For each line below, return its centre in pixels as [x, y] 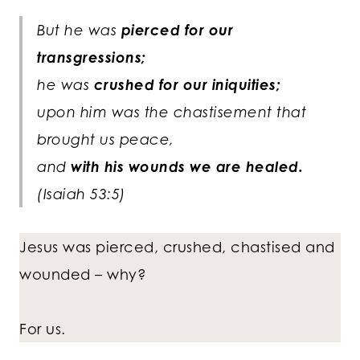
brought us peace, [106, 139]
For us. [43, 329]
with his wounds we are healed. [187, 167]
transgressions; [92, 57]
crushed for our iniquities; [187, 85]
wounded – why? [83, 274]
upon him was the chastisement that [172, 112]
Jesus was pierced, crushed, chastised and [177, 247]
